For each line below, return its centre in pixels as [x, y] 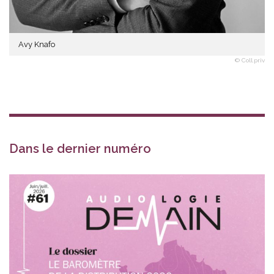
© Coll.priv [250, 60]
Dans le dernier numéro [80, 148]
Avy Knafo [37, 44]
